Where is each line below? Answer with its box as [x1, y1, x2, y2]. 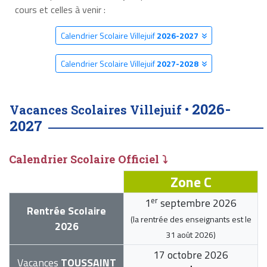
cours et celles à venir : [14, 2, 105, 17]
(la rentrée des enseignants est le [130, 213, 252, 226]
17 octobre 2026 [153, 247, 228, 263]
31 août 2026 [166, 228, 213, 241]
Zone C [170, 171, 212, 193]
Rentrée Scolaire [27, 203, 106, 219]
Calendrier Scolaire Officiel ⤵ [9, 152, 167, 167]
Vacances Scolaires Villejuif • [10, 102, 192, 118]
